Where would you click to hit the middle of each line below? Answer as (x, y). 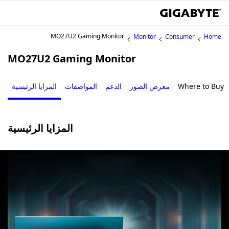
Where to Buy (201, 86)
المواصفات (81, 86)
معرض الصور (150, 86)
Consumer (180, 37)
